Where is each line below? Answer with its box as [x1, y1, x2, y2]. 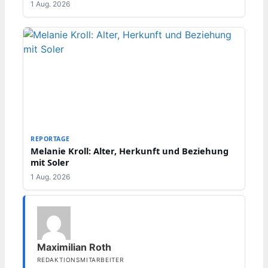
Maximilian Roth [37, 241, 111, 254]
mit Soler [31, 156, 69, 169]
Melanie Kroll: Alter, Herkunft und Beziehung [31, 145, 229, 157]
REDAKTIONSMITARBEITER [37, 256, 124, 264]
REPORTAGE [31, 135, 70, 144]
